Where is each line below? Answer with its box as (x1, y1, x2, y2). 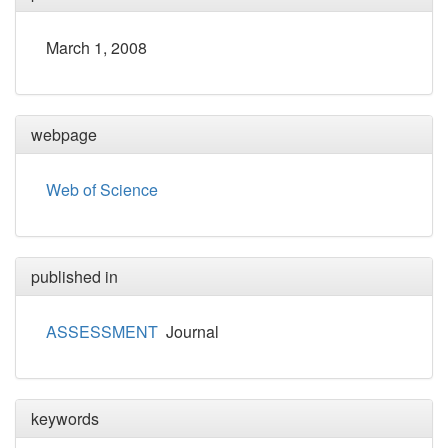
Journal (158, 319, 219, 343)
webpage (31, 122, 97, 146)
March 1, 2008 (46, 35, 147, 59)
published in (31, 264, 118, 288)
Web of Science (46, 177, 158, 201)
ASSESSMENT (46, 319, 158, 343)
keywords (31, 406, 99, 430)
